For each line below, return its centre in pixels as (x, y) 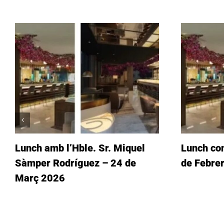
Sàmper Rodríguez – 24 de (75, 163)
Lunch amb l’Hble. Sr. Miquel (80, 148)
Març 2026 (40, 178)
